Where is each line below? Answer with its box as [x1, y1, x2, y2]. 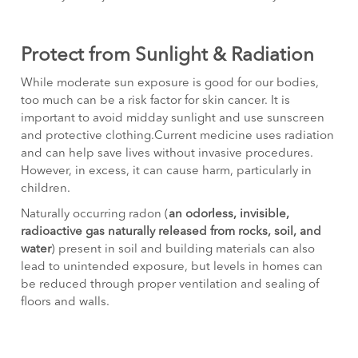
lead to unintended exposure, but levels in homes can [21, 261, 324, 274]
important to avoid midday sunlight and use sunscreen [21, 113, 325, 125]
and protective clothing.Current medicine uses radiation [21, 130, 335, 143]
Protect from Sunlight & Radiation [21, 46, 315, 66]
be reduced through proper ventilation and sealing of [21, 279, 320, 292]
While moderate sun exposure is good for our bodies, [21, 78, 320, 90]
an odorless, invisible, [169, 209, 290, 221]
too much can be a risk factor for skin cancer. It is [21, 95, 291, 108]
